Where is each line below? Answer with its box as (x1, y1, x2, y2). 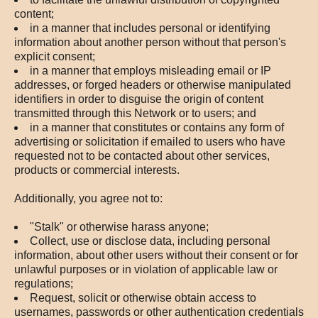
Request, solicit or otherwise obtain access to (30, 292, 256, 304)
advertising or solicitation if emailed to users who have (14, 136, 285, 148)
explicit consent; (14, 50, 95, 62)
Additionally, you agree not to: (14, 192, 163, 204)
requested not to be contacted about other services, (14, 150, 270, 162)
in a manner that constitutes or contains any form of (30, 121, 284, 133)
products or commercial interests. (14, 164, 180, 176)
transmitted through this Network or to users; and (14, 107, 256, 119)
